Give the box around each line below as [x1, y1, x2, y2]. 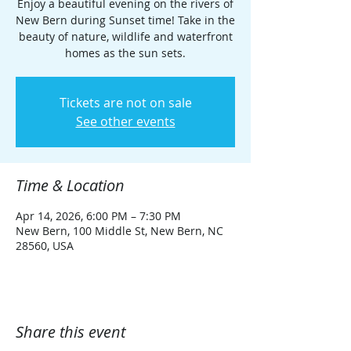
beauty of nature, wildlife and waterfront [18, 29, 233, 44]
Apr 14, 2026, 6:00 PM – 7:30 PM [16, 208, 181, 223]
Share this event [16, 321, 125, 342]
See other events [75, 113, 175, 130]
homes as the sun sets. [65, 45, 186, 60]
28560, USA [16, 238, 74, 253]
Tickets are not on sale [59, 94, 192, 111]
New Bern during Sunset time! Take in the [16, 13, 235, 27]
